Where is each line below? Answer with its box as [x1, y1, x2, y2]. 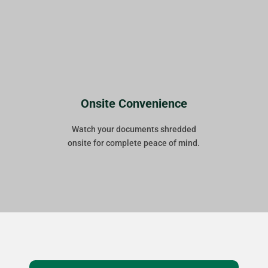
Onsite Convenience [80, 96, 187, 111]
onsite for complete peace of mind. [68, 138, 200, 148]
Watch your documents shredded [71, 124, 196, 135]
